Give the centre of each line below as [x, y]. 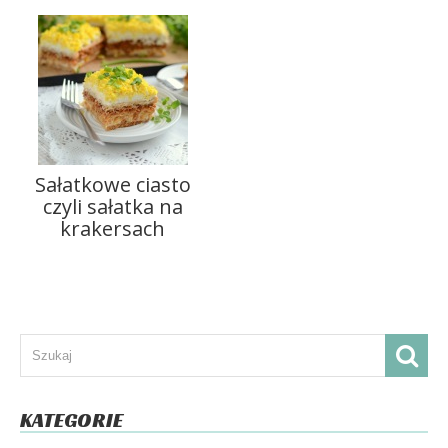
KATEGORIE [71, 420]
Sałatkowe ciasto [112, 184]
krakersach [113, 228]
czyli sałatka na [112, 206]
